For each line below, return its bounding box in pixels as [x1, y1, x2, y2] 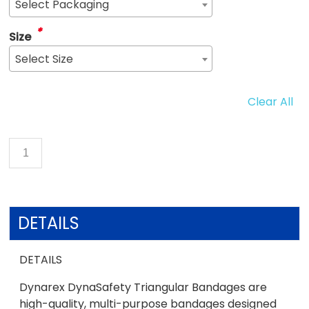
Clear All [247, 94, 293, 110]
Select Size [15, 51, 74, 68]
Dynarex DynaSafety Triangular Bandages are [19, 279, 268, 295]
